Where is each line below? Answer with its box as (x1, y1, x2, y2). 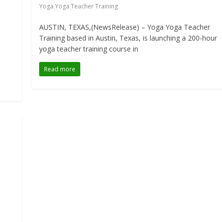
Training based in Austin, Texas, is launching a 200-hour (39, 33, 218, 43)
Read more (44, 65, 76, 74)
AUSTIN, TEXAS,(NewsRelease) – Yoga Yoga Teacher (39, 22, 211, 32)
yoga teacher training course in (39, 44, 139, 54)
